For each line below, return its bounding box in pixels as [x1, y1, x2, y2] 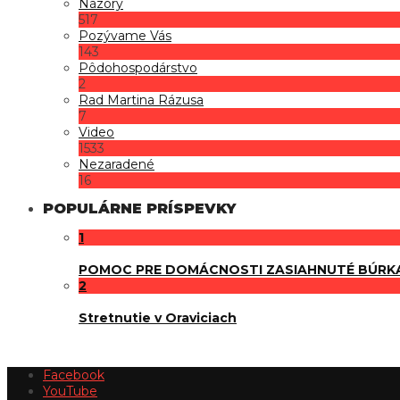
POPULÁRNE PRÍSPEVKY [43, 200, 236, 218]
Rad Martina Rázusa [79, 92, 204, 109]
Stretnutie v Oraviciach [79, 309, 237, 326]
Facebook [43, 366, 104, 383]
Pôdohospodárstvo [79, 60, 197, 77]
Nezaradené [79, 156, 154, 173]
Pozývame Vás [79, 28, 171, 45]
